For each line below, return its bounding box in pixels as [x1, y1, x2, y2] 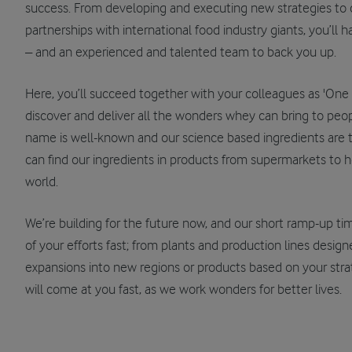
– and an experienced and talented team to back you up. [25, 46, 336, 60]
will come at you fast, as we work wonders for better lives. [25, 283, 342, 298]
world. [25, 175, 58, 190]
